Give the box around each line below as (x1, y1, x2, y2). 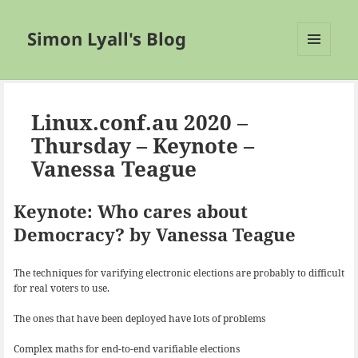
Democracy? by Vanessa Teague (13, 221, 296, 246)
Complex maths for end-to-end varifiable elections (13, 342, 240, 356)
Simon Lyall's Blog (27, 26, 187, 51)
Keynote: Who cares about (13, 198, 248, 223)
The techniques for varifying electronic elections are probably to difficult (13, 265, 344, 280)
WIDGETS (297, 82, 343, 97)
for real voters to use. (13, 280, 109, 295)
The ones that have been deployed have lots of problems (13, 312, 265, 325)
